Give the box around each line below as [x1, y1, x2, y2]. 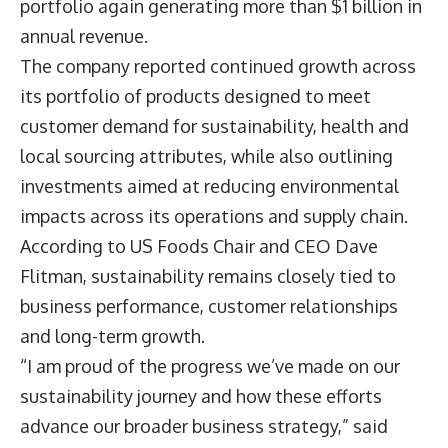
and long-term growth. [20, 324, 205, 347]
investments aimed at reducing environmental [20, 174, 399, 197]
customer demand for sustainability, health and [20, 114, 409, 137]
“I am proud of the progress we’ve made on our [20, 354, 400, 377]
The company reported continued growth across [20, 54, 416, 77]
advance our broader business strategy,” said [20, 414, 388, 437]
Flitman [20, 264, 83, 287]
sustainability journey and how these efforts [20, 384, 382, 407]
